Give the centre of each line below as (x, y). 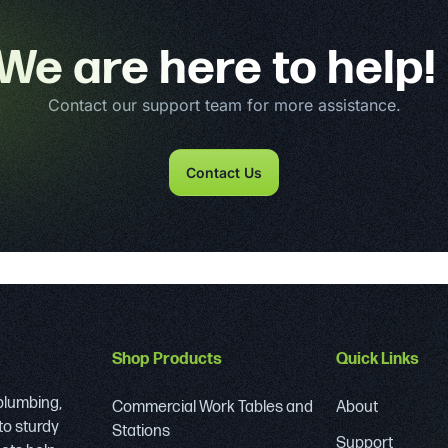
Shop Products (167, 359)
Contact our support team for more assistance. (224, 104)
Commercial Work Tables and (212, 407)
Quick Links (377, 359)
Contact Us (224, 172)
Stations (141, 431)
